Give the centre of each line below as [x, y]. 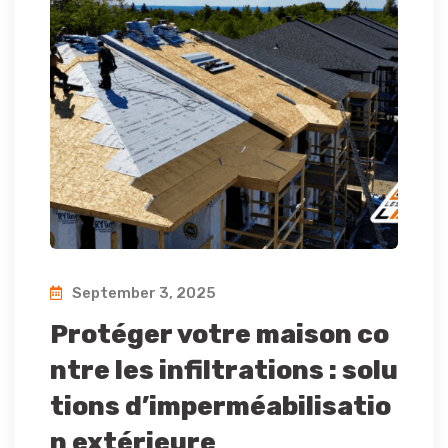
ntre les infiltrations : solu [224, 371]
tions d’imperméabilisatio [220, 407]
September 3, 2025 [142, 293]
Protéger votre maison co [219, 335]
